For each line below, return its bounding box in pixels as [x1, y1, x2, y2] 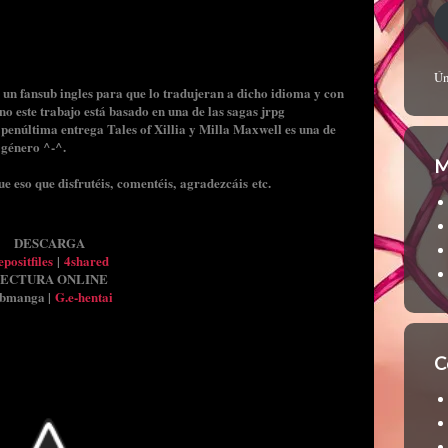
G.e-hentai [55, 286, 113, 306]
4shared [64, 250, 109, 270]
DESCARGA [13, 232, 85, 252]
